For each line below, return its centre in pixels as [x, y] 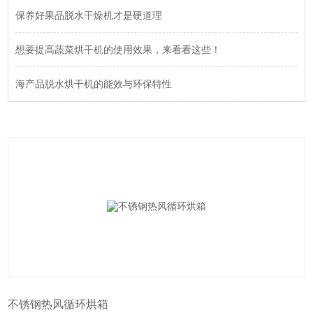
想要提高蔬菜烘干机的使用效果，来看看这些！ [118, 50]
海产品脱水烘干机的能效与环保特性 [94, 84]
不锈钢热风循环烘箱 [58, 305]
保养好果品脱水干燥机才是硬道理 [89, 16]
